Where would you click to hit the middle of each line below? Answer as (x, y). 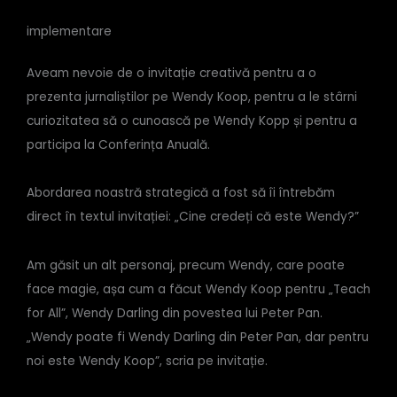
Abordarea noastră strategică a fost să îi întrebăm (181, 193)
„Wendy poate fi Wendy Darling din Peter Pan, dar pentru (198, 337)
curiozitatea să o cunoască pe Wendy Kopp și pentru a (192, 121)
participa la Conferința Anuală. (118, 144)
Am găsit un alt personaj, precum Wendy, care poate (186, 265)
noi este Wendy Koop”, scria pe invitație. (147, 361)
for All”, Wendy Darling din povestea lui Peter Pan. (175, 313)
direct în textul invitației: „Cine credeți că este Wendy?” (193, 217)
